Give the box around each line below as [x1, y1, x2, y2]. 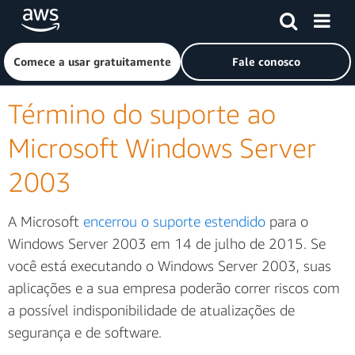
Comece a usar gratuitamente [13, 55, 171, 68]
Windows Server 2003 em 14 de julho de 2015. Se [8, 235, 326, 252]
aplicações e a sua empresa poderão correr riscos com [8, 280, 340, 296]
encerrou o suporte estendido [83, 213, 265, 230]
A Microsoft [8, 213, 83, 230]
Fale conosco [231, 55, 300, 68]
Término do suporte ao [8, 97, 276, 130]
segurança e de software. [8, 324, 162, 341]
